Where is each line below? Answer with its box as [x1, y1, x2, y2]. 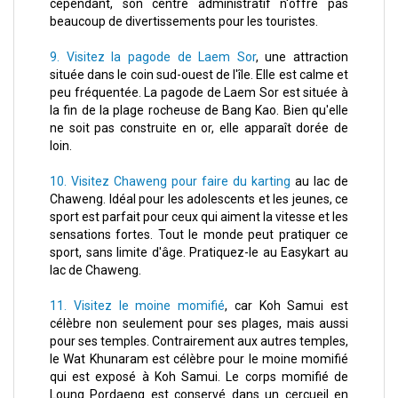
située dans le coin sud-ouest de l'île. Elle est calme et [50, 68, 348, 83]
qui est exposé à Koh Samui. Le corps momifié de [50, 370, 348, 385]
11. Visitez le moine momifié [50, 298, 225, 314]
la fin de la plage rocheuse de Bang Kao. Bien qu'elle [50, 103, 348, 118]
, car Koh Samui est [225, 298, 348, 314]
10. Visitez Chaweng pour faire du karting [50, 174, 291, 189]
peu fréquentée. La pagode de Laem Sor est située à [50, 85, 348, 100]
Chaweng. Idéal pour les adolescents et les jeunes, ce [50, 192, 348, 207]
